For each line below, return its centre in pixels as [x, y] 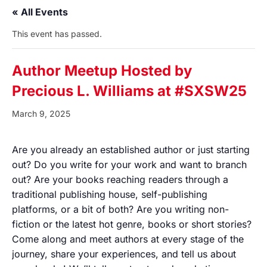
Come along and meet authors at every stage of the [128, 239]
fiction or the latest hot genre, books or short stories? [132, 224]
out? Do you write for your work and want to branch [129, 164]
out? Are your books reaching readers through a [120, 179]
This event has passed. [57, 34]
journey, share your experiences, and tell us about [124, 254]
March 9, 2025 [41, 114]
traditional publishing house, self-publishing [110, 194]
